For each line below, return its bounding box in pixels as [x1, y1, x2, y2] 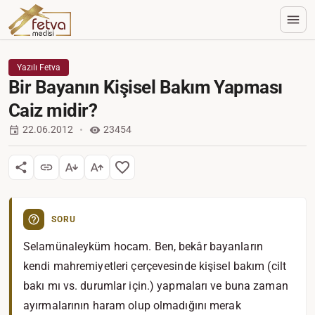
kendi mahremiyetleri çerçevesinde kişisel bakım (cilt [23, 259, 287, 273]
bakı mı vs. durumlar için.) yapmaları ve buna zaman [23, 279, 288, 292]
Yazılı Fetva [17, 63, 60, 72]
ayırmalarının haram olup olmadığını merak [23, 299, 241, 312]
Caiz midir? [8, 100, 98, 121]
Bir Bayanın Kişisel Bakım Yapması [8, 77, 283, 98]
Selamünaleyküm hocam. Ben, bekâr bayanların [23, 240, 263, 253]
